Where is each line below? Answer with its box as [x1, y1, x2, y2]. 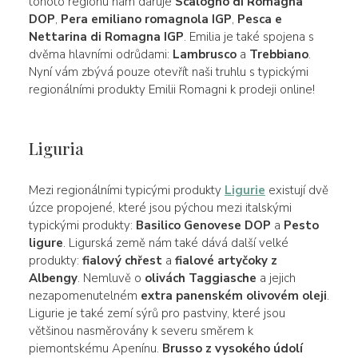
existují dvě [265, 181, 328, 198]
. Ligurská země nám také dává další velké [62, 234, 288, 251]
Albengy [28, 269, 78, 286]
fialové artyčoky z [174, 252, 277, 268]
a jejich [256, 269, 296, 286]
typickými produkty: [28, 217, 136, 233]
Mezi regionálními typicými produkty [28, 181, 225, 198]
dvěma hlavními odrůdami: [28, 46, 173, 62]
